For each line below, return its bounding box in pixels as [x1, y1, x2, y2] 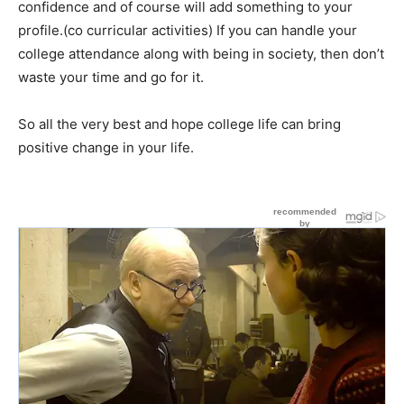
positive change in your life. [18, 139, 194, 156]
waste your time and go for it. [18, 69, 204, 86]
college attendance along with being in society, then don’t [18, 45, 384, 62]
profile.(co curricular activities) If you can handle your [18, 22, 357, 39]
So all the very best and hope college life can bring [18, 115, 341, 133]
